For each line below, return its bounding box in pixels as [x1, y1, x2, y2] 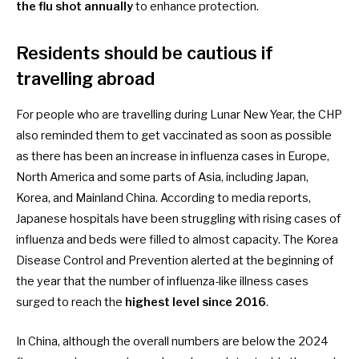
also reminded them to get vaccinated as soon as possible [16, 128, 332, 143]
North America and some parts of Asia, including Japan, [16, 170, 309, 185]
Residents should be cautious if [16, 42, 273, 64]
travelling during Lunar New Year [122, 107, 292, 123]
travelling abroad [16, 68, 155, 90]
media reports [232, 191, 309, 206]
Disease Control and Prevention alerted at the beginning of [16, 253, 333, 268]
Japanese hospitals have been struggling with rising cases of [16, 212, 341, 227]
